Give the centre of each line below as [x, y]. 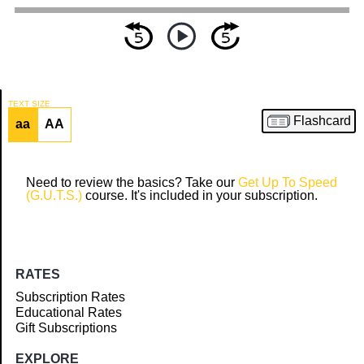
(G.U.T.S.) [54, 196]
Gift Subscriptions [67, 328]
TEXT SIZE [29, 103]
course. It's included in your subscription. [200, 196]
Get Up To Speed [288, 183]
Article [35, 137]
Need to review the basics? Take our [132, 183]
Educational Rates [69, 313]
